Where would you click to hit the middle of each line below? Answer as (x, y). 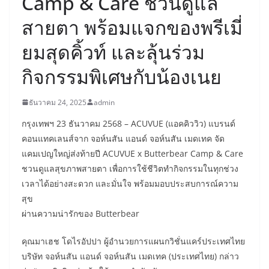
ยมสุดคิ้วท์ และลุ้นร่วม (113, 52)
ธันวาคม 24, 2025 (58, 102)
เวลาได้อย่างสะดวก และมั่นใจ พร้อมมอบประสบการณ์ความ (130, 183)
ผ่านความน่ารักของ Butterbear (80, 213)
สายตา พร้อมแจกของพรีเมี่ (132, 27)
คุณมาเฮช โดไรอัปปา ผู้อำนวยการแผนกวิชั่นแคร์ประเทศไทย (133, 241)
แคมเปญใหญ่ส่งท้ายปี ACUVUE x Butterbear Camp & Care (132, 153)
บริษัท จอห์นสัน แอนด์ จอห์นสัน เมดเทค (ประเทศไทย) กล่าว (130, 256)
